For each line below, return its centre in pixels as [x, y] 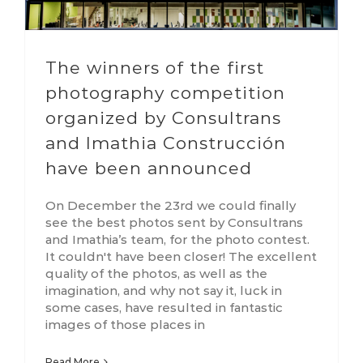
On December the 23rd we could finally [171, 206]
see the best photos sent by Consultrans [174, 223]
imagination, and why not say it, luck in [164, 291]
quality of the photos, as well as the [156, 274]
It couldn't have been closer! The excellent [181, 257]
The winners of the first [155, 68]
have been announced [149, 169]
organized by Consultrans [163, 118]
